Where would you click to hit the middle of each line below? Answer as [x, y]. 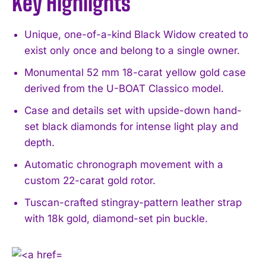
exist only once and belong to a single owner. [132, 50]
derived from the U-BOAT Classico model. [124, 88]
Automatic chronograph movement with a [124, 164]
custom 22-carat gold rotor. [90, 180]
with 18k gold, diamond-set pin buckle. [116, 218]
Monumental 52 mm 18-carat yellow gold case [135, 72]
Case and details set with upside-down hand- [133, 110]
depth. [39, 142]
